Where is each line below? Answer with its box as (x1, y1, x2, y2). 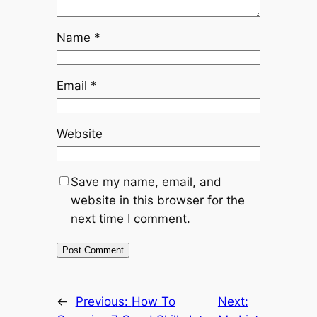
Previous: (75, 294, 132, 309)
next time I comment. (70, 212, 190, 226)
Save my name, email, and (70, 175, 221, 190)
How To (131, 294, 175, 309)
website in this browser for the (70, 193, 245, 208)
